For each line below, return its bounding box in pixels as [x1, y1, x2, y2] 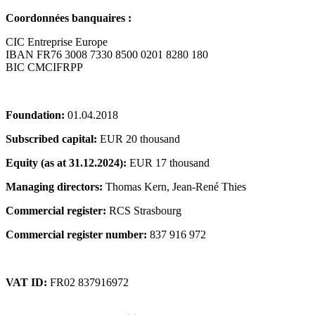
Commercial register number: [6, 228, 147, 240]
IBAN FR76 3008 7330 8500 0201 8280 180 [6, 48, 208, 60]
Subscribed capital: [6, 132, 97, 145]
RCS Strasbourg [106, 204, 181, 217]
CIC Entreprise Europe [6, 35, 108, 48]
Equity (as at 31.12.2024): [6, 156, 127, 169]
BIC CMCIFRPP [6, 60, 83, 73]
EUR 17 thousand [127, 156, 210, 169]
